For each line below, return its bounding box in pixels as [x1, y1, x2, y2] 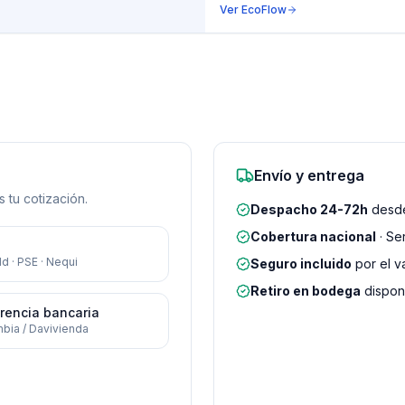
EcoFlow [241, 2, 287, 16]
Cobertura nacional [250, 228, 376, 244]
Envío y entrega [254, 165, 364, 184]
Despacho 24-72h [250, 201, 368, 217]
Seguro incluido [250, 255, 352, 271]
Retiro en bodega [250, 282, 361, 298]
